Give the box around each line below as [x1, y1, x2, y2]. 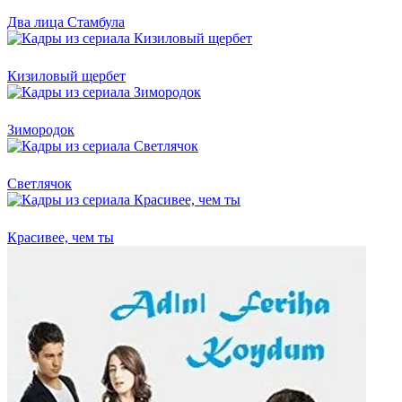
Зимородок [7, 121, 74, 137]
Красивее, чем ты [7, 229, 114, 245]
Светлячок [7, 175, 72, 191]
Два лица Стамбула [7, 13, 125, 30]
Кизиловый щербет [7, 67, 126, 83]
